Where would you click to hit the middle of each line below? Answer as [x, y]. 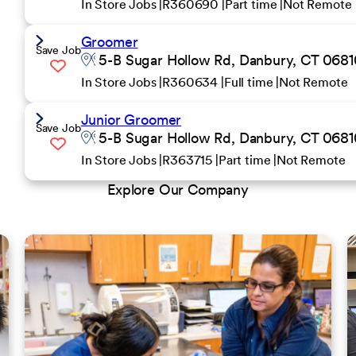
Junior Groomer [131, 120]
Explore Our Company [178, 190]
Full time [250, 82]
